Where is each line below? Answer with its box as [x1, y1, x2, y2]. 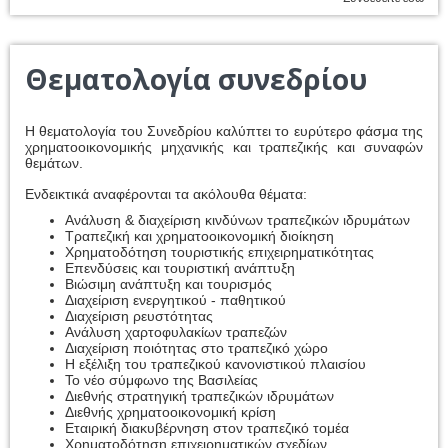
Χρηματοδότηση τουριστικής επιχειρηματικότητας [65, 244, 374, 260]
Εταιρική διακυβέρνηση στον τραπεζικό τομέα [65, 420, 349, 436]
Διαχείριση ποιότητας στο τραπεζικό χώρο [65, 340, 328, 356]
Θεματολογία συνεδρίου [25, 60, 367, 98]
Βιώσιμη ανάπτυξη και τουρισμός [65, 276, 272, 292]
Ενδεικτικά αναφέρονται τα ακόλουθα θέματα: [25, 186, 307, 202]
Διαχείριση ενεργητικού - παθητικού [65, 292, 286, 308]
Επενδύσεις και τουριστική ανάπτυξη [65, 260, 295, 276]
